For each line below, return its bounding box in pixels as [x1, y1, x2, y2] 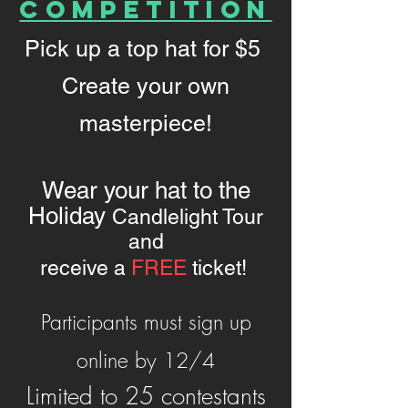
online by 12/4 [76, 346, 215, 374]
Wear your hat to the [41, 177, 250, 204]
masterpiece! [79, 110, 212, 137]
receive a [39, 256, 131, 280]
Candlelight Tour [112, 205, 263, 229]
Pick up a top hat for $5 [25, 36, 267, 62]
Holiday [28, 202, 112, 229]
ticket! [186, 256, 252, 280]
